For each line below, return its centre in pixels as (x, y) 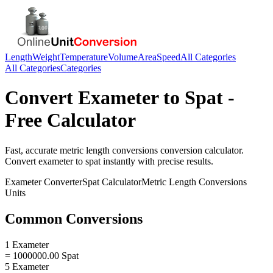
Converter (62, 182)
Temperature (84, 57)
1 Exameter (27, 244)
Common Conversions (74, 218)
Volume (123, 57)
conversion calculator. (201, 150)
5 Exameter (27, 266)
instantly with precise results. (157, 161)
